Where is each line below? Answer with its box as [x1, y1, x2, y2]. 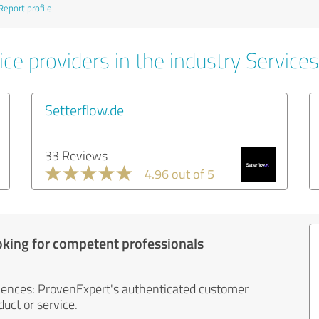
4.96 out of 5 [145, 165, 214, 182]
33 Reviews [45, 147, 108, 164]
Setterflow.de [45, 100, 124, 120]
